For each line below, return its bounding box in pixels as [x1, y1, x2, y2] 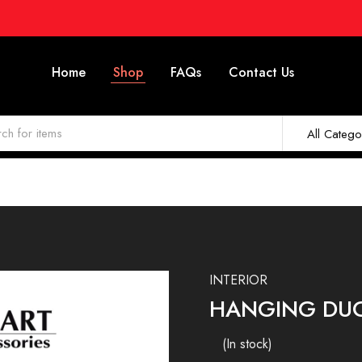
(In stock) [221, 335, 272, 353]
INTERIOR [208, 271, 267, 289]
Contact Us [229, 63, 294, 82]
